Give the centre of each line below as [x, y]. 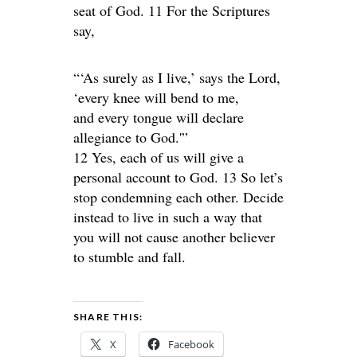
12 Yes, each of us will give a [159, 157]
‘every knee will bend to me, [156, 97]
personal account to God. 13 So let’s [178, 177]
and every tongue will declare [159, 117]
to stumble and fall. [129, 257]
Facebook [191, 344]
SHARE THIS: [108, 317]
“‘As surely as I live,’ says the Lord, [177, 77]
